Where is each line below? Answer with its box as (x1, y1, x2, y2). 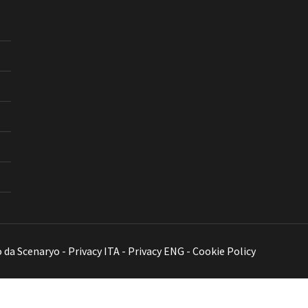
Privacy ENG (128, 244, 184, 258)
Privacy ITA (68, 244, 120, 258)
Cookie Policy (192, 244, 256, 258)
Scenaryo (17, 244, 60, 258)
